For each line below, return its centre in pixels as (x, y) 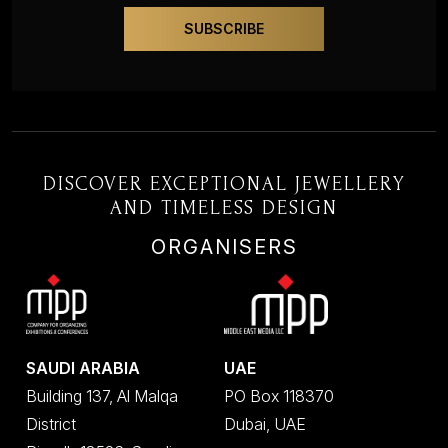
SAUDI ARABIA (83, 368)
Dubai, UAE (265, 424)
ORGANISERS (224, 247)
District (51, 424)
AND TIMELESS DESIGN (224, 208)
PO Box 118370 (279, 396)
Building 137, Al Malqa (102, 396)
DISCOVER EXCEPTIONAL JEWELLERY (224, 184)
